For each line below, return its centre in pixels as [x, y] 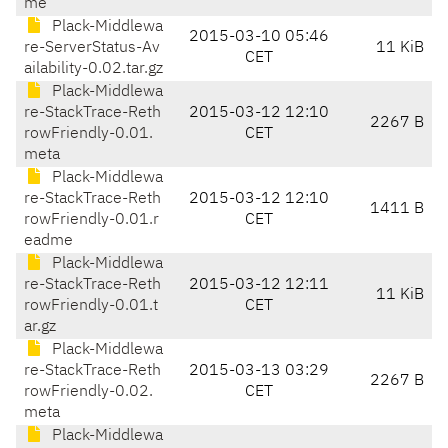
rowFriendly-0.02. [88, 392]
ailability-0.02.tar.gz [93, 69]
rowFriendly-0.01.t [91, 306]
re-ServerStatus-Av [92, 48]
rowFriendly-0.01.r [91, 220]
